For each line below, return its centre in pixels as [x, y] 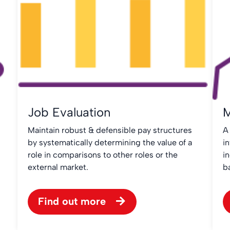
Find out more [72, 201]
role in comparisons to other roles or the [103, 155]
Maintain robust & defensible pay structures [110, 130]
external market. [58, 167]
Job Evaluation [69, 112]
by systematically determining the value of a [110, 142]
